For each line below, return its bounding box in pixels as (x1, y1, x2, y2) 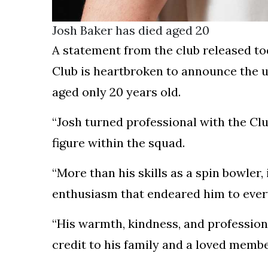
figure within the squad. (52, 135, 185, 150)
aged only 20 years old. (52, 84, 181, 99)
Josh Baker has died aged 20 (52, 23, 209, 38)
